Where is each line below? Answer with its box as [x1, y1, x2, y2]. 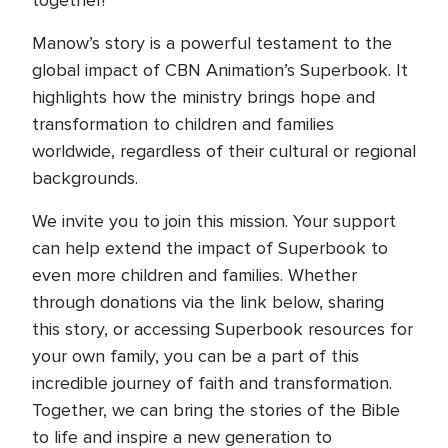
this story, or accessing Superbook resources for [32, 318, 413, 341]
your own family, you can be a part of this [32, 345, 359, 368]
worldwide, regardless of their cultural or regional [32, 140, 416, 163]
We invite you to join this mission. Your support [32, 210, 396, 233]
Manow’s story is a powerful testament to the [32, 32, 392, 55]
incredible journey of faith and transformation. [32, 372, 392, 395]
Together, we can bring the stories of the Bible [32, 399, 400, 422]
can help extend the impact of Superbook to [32, 237, 388, 260]
